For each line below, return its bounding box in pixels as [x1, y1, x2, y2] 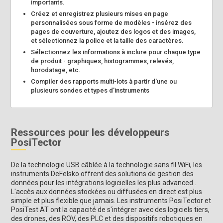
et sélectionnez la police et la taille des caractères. [31, 36, 184, 44]
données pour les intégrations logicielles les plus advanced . [11, 178, 197, 187]
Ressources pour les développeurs [11, 126, 170, 138]
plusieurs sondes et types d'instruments [31, 86, 150, 94]
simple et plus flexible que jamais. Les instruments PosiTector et [11, 196, 212, 205]
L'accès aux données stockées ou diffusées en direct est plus [11, 187, 203, 196]
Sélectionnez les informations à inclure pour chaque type [31, 48, 201, 56]
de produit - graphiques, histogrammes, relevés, [31, 57, 174, 65]
